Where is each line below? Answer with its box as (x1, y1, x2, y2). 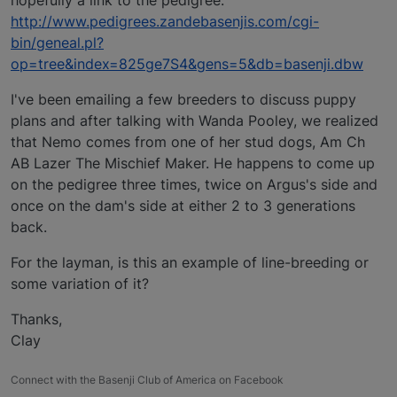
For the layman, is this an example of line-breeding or (11, 253, 369, 271)
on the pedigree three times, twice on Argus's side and (11, 175, 378, 193)
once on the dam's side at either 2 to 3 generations (11, 196, 355, 214)
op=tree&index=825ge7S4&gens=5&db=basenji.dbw (11, 54, 363, 73)
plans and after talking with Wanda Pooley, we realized (11, 111, 378, 129)
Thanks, (11, 309, 62, 328)
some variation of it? (11, 274, 149, 292)
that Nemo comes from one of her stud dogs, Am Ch (11, 132, 365, 151)
